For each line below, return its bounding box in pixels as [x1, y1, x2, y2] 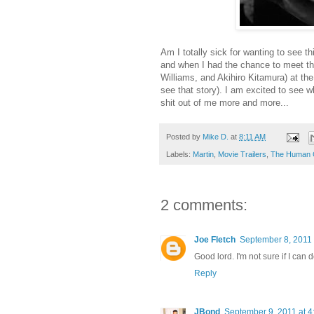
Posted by [166, 132, 203, 142]
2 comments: [161, 196, 247, 214]
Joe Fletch [194, 234, 235, 245]
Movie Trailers [218, 149, 266, 158]
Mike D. [203, 132, 228, 142]
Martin [193, 149, 214, 158]
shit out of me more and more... [161, 97, 289, 109]
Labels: [166, 149, 193, 158]
